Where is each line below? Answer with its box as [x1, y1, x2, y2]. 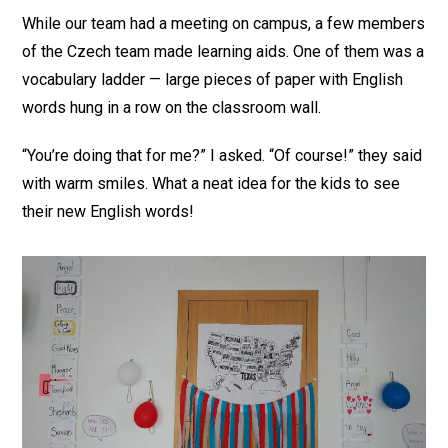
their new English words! [22, 201, 195, 221]
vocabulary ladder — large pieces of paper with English [22, 69, 404, 89]
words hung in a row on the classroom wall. [22, 97, 322, 117]
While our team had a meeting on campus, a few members [22, 13, 426, 33]
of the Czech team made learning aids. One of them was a [22, 41, 425, 61]
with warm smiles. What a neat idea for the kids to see [22, 173, 401, 193]
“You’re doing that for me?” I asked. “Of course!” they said [22, 145, 423, 165]
